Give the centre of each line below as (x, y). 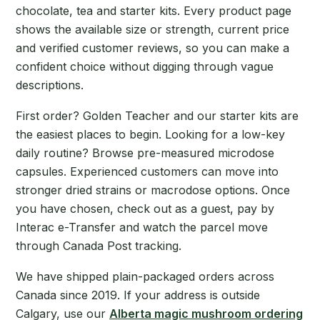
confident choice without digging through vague (145, 66)
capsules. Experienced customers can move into (147, 171)
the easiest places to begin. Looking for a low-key (150, 134)
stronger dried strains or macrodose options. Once (153, 190)
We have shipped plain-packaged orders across (145, 276)
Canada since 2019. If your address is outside (138, 295)
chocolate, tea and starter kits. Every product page (154, 10)
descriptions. (50, 85)
